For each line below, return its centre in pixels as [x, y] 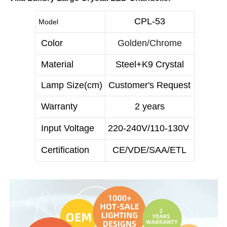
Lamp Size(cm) [70, 85]
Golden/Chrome [149, 43]
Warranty [58, 107]
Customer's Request [149, 85]
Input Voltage [66, 128]
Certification [64, 150]
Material [57, 65]
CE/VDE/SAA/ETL [149, 150]
